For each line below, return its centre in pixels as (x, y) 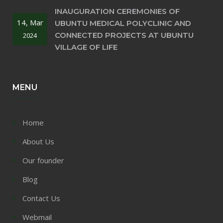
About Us (38, 141)
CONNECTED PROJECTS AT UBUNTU (124, 35)
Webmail (37, 217)
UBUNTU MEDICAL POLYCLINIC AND (123, 23)
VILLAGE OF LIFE (86, 47)
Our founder (43, 160)
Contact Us (41, 198)
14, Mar (30, 23)
